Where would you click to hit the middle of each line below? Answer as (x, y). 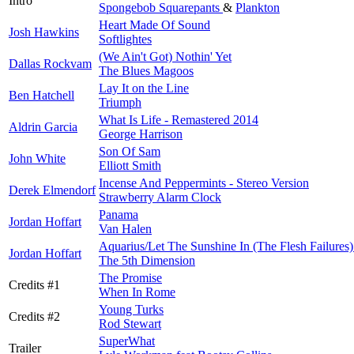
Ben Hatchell (41, 96)
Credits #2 (34, 317)
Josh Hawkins (44, 32)
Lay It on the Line (144, 88)
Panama (119, 215)
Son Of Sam (130, 152)
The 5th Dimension (147, 261)
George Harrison (141, 134)
